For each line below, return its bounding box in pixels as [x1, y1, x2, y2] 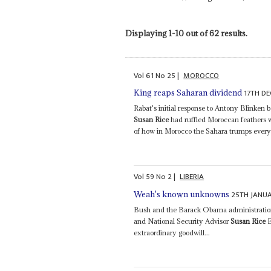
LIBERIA [180, 170, 204, 184]
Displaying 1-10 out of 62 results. [125, 27, 247, 39]
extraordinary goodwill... [134, 227, 211, 237]
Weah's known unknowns [134, 188, 230, 200]
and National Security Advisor [134, 216, 231, 226]
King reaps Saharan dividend [134, 87, 243, 99]
